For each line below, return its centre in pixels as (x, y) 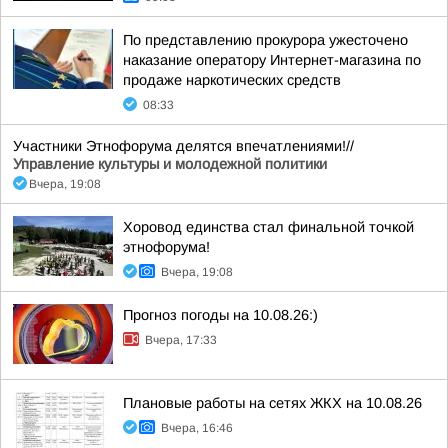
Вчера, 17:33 (181, 340)
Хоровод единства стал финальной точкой (268, 227)
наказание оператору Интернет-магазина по (272, 60)
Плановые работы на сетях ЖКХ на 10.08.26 (272, 403)
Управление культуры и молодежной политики (170, 164)
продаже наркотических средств (232, 80)
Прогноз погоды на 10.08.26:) (220, 315)
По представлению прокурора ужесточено (265, 40)
